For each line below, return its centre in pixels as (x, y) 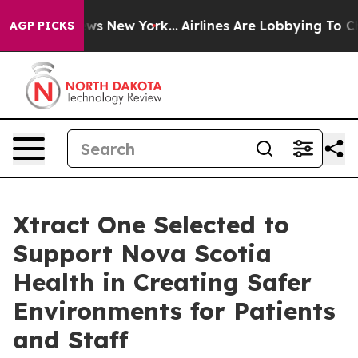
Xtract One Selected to (151, 225)
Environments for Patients (174, 311)
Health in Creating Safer (162, 282)
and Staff (71, 340)
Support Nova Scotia (142, 253)
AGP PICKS (42, 26)
